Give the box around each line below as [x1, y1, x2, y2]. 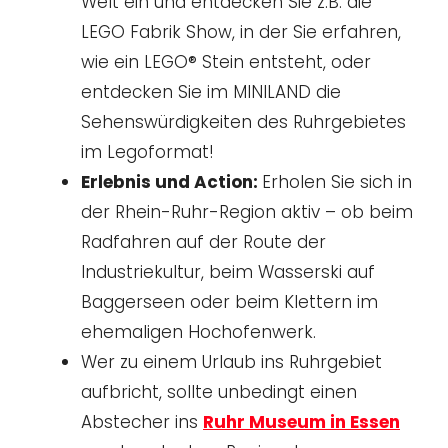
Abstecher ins [81, 409, 203, 434]
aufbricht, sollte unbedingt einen [81, 379, 357, 404]
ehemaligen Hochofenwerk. [81, 319, 316, 344]
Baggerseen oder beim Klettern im [81, 289, 378, 314]
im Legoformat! [81, 139, 214, 164]
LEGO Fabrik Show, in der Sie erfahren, [81, 19, 401, 44]
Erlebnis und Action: [81, 169, 262, 194]
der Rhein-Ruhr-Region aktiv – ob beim [81, 199, 413, 224]
